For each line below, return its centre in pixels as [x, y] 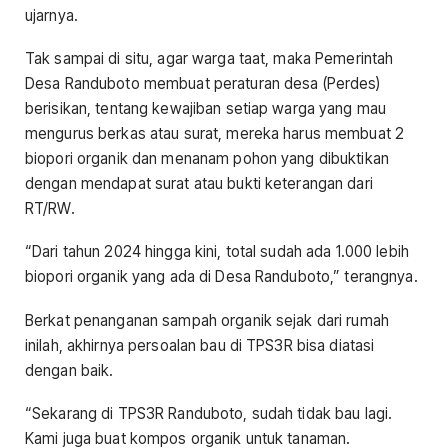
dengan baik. [71, 370]
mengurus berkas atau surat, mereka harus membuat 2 [215, 134]
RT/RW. [50, 209]
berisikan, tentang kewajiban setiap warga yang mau [206, 109]
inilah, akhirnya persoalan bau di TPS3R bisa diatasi [200, 345]
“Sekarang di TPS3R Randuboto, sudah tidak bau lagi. [209, 413]
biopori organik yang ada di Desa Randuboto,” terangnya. [221, 277]
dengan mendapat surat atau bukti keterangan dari [199, 184]
